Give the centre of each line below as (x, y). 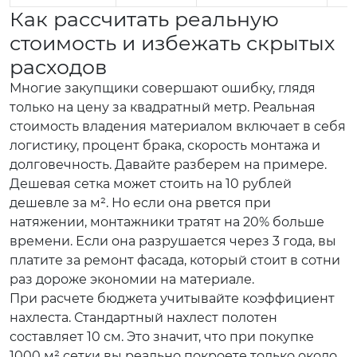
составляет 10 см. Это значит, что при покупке (162, 337)
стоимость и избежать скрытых (172, 43)
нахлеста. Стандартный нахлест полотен (143, 318)
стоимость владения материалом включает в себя (178, 126)
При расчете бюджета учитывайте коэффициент (172, 298)
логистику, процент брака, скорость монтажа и (165, 145)
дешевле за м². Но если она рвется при (140, 203)
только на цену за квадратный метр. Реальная (163, 107)
